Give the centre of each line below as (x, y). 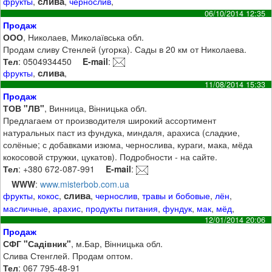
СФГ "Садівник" (37, 243)
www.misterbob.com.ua (85, 184)
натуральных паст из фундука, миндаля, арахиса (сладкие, (122, 133)
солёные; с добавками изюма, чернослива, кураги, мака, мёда (128, 145)
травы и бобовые (176, 196)
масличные (26, 209)
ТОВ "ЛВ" (24, 108)
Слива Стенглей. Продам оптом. (68, 255)
